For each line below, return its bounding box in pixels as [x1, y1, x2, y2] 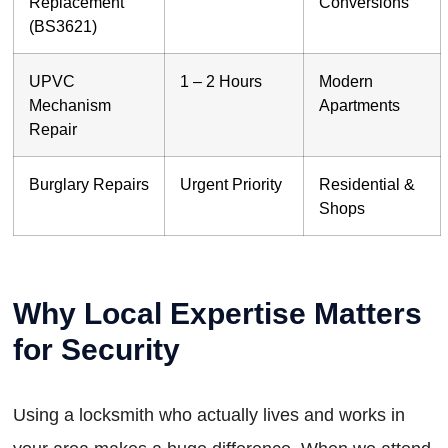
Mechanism [29, 96, 111, 115]
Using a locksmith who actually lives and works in [13, 405, 405, 426]
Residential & [319, 175, 415, 194]
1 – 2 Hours [180, 72, 262, 91]
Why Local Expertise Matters [13, 297, 422, 331]
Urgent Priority [180, 175, 282, 194]
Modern [319, 72, 373, 91]
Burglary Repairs [29, 175, 149, 194]
